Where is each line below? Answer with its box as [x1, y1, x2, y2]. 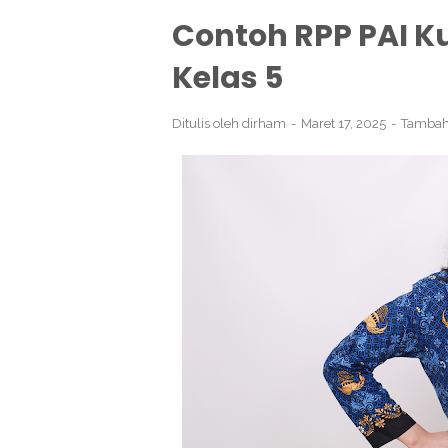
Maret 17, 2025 [301, 116, 389, 131]
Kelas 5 [172, 57, 283, 99]
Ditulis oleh [172, 116, 242, 131]
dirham [242, 116, 286, 131]
